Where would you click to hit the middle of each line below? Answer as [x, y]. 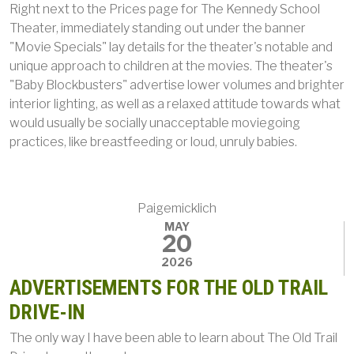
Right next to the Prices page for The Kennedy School [165, 9]
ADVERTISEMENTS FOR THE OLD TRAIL [169, 288]
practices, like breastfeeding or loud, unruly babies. [153, 142]
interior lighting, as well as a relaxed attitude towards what [175, 104]
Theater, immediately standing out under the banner [158, 28]
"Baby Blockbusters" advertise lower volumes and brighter [177, 85]
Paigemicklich [177, 208]
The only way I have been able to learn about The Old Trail [173, 338]
